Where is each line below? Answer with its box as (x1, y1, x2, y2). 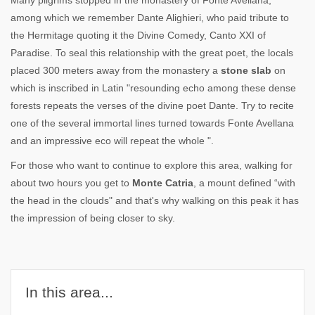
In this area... (25, 284, 113, 300)
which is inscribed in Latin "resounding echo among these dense (11, 82, 296, 94)
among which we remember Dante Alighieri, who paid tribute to (11, 12, 289, 23)
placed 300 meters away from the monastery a (11, 65, 221, 76)
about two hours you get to (11, 177, 132, 188)
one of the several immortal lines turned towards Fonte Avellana (11, 117, 294, 129)
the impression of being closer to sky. (11, 212, 175, 224)
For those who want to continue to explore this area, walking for (11, 160, 292, 171)
